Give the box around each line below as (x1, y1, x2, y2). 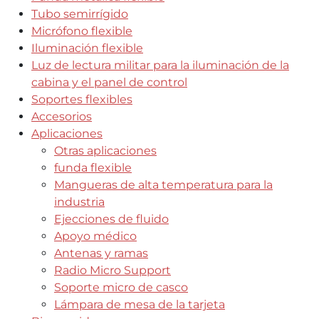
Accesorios (31, 110, 92, 123)
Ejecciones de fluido (54, 212, 169, 226)
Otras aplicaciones (54, 144, 157, 157)
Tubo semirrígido (31, 7, 128, 21)
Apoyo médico (54, 229, 137, 243)
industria (54, 195, 105, 209)
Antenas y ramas (54, 246, 148, 260)
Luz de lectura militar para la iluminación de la (31, 58, 289, 72)
